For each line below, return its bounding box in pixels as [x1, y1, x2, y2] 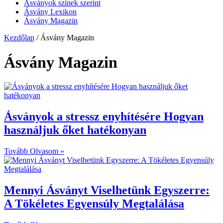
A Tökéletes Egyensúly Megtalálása [4, 197, 184, 211]
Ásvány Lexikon [24, 7, 77, 16]
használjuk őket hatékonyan [4, 123, 146, 137]
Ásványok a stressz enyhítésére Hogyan [4, 110, 204, 123]
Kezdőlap [4, 33, 34, 42]
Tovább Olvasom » [4, 147, 64, 156]
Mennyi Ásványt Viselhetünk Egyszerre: [4, 184, 210, 197]
